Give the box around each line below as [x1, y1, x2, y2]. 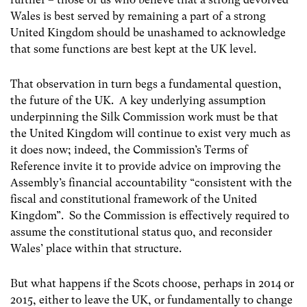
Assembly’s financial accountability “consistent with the [10, 176, 292, 189]
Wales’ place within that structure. [10, 242, 182, 255]
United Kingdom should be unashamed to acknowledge [10, 25, 286, 39]
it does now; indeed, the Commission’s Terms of [10, 143, 248, 156]
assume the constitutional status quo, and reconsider [10, 225, 272, 238]
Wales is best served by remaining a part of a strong [10, 9, 266, 23]
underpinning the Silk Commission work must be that [10, 110, 278, 123]
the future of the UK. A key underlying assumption [10, 94, 266, 107]
